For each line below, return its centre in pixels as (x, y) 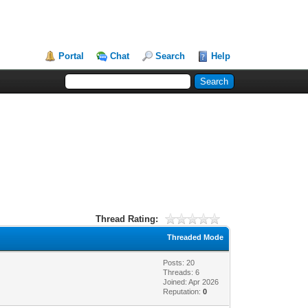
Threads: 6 (181, 272)
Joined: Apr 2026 (191, 282)
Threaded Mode (196, 237)
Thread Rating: (127, 219)
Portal (71, 56)
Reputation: (183, 291)
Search (170, 56)
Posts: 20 (179, 262)
